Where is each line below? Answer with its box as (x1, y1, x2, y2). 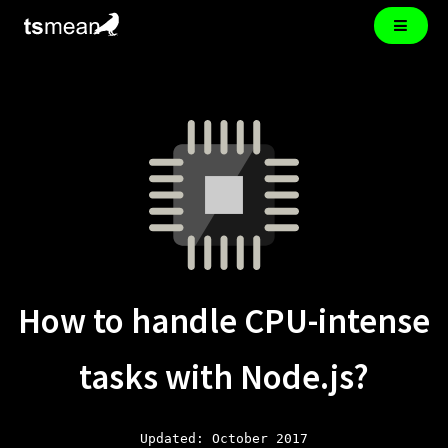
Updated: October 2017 (140, 430, 308, 446)
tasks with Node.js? (79, 355, 369, 400)
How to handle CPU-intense (18, 299, 430, 344)
